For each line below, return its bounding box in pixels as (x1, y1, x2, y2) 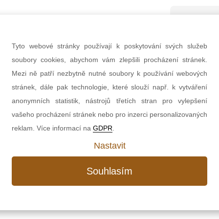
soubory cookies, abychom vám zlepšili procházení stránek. (12, 55, 207, 64)
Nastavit (93, 140, 126, 151)
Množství (170, 69, 206, 79)
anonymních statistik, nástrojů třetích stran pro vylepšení (12, 96, 207, 105)
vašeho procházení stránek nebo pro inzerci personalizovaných (12, 110, 207, 118)
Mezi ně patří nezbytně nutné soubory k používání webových (12, 69, 207, 77)
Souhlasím (87, 165, 132, 176)
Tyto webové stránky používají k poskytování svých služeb (12, 42, 207, 50)
